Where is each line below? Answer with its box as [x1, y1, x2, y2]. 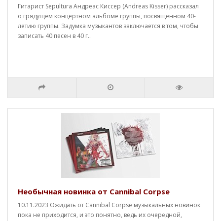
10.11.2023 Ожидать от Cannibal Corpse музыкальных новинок [18, 201, 200, 209]
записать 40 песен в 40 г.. [18, 32, 91, 40]
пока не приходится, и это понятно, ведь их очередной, [18, 211, 182, 219]
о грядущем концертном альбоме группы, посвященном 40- [18, 12, 196, 20]
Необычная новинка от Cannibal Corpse [18, 186, 170, 196]
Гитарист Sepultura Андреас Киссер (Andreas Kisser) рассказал [18, 2, 199, 10]
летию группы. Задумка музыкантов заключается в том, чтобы [18, 22, 198, 30]
